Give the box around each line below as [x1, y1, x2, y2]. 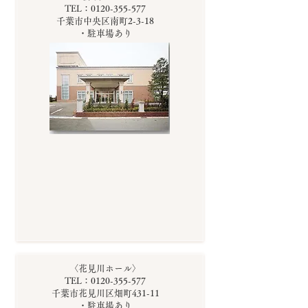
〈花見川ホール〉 [69, 264, 141, 273]
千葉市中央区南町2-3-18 [56, 16, 154, 25]
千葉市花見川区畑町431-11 [51, 289, 159, 298]
